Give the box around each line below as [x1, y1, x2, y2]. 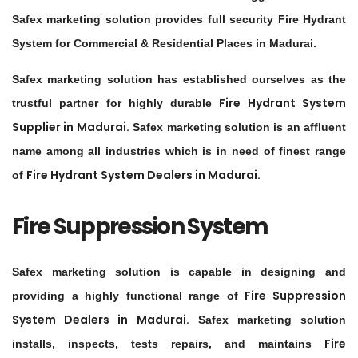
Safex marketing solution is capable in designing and [12, 265, 346, 279]
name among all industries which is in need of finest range [12, 145, 346, 158]
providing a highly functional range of [12, 289, 245, 303]
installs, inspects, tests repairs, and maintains [12, 337, 324, 351]
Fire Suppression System [12, 211, 268, 243]
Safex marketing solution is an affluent [129, 121, 346, 134]
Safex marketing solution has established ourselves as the [12, 73, 346, 86]
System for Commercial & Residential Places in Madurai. [12, 37, 316, 50]
